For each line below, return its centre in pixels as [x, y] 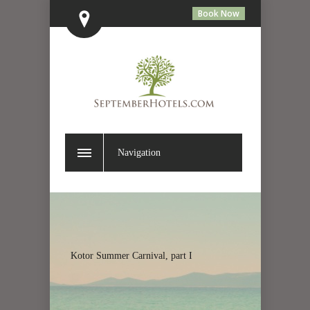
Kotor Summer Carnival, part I [131, 256]
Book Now [219, 13]
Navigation [139, 153]
